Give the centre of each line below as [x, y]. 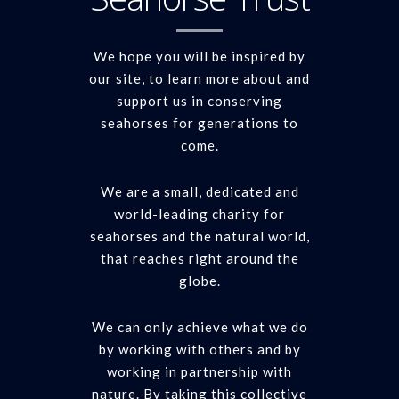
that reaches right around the [199, 258]
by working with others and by [199, 349]
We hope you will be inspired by [199, 56]
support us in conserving [199, 101]
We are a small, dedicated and [199, 191]
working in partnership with [199, 371]
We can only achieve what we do [199, 327]
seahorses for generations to [199, 123]
